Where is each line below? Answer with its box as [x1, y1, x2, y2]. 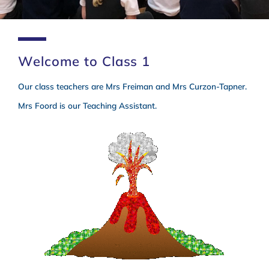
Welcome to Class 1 [18, 53, 151, 70]
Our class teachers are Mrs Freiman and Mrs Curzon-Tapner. [18, 81, 247, 91]
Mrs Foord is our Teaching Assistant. [18, 100, 157, 110]
